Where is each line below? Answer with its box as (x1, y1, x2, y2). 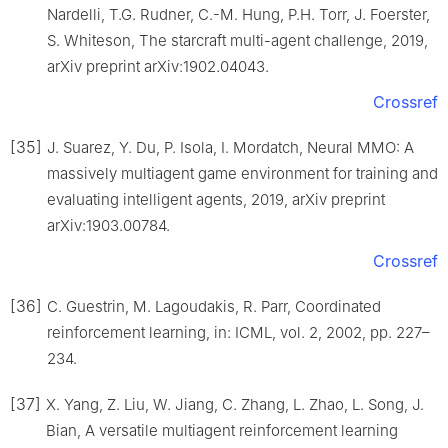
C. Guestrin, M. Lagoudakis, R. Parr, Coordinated (47, 297, 381, 317)
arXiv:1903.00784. (47, 216, 170, 236)
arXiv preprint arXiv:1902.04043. (47, 57, 269, 77)
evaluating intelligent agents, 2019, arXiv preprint (47, 190, 385, 210)
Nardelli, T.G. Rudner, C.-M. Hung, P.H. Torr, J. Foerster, (47, 5, 430, 25)
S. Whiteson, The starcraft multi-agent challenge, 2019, (47, 31, 428, 51)
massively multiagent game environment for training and (47, 164, 438, 184)
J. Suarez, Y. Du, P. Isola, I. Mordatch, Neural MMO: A (47, 138, 414, 158)
